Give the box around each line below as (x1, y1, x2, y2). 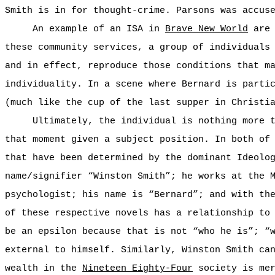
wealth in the (5, 263, 82, 274)
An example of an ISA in (33, 23, 165, 34)
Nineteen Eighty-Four (82, 263, 193, 274)
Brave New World (165, 23, 248, 34)
